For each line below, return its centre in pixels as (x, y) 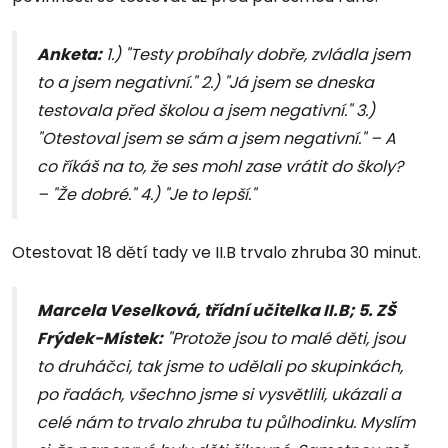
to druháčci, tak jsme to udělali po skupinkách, (220, 367)
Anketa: (69, 55)
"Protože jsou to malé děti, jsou (284, 339)
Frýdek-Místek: (100, 339)
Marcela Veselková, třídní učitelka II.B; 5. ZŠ (216, 311)
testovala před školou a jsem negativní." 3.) (206, 111)
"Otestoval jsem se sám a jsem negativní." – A (216, 139)
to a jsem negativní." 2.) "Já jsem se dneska (205, 83)
